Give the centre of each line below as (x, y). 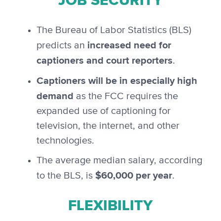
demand (55, 96)
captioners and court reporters (104, 60)
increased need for (129, 45)
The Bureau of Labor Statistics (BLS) (114, 30)
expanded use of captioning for (103, 111)
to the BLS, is (66, 176)
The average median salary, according (119, 161)
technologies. (65, 141)
